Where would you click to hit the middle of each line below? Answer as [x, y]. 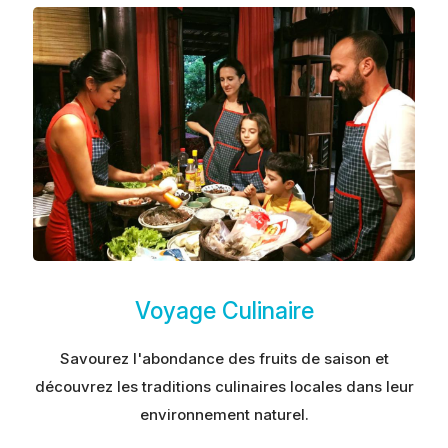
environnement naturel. [224, 414]
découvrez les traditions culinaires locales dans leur [224, 386]
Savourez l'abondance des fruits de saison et [224, 358]
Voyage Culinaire [224, 310]
